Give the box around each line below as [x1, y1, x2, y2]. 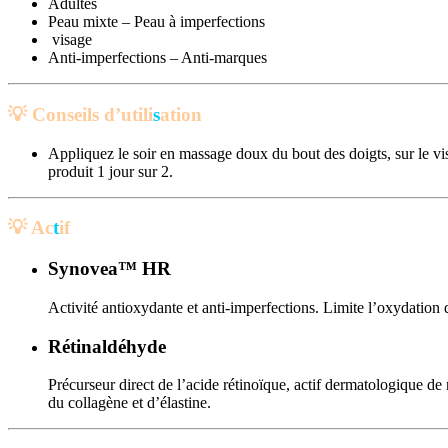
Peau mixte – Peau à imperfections [48, 13, 265, 31]
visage [48, 31, 92, 49]
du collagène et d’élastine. [48, 394, 211, 412]
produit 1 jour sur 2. [48, 162, 173, 180]
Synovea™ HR [48, 258, 171, 280]
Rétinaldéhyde [48, 335, 166, 357]
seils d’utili [67, 103, 153, 125]
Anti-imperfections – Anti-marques [48, 49, 267, 67]
